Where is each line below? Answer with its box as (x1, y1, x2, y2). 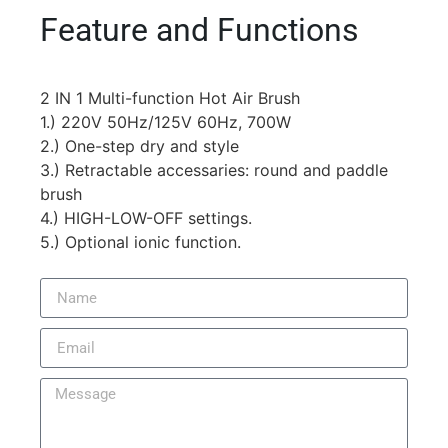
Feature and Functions (40, 11, 359, 49)
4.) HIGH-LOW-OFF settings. (40, 208, 252, 228)
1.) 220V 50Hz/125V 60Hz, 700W (40, 112, 291, 132)
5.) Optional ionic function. (40, 232, 241, 252)
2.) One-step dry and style (40, 136, 239, 156)
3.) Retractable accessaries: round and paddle (40, 160, 388, 180)
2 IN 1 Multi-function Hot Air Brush (40, 88, 300, 108)
